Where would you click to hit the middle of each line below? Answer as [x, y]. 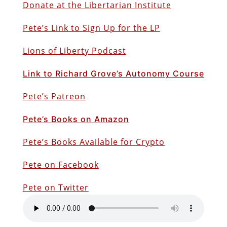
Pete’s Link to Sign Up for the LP [91, 28]
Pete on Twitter [55, 187]
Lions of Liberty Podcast [74, 50]
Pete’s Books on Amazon [76, 119]
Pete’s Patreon [54, 96]
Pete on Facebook [61, 164]
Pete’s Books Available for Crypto [93, 142]
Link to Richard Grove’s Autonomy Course [113, 73]
